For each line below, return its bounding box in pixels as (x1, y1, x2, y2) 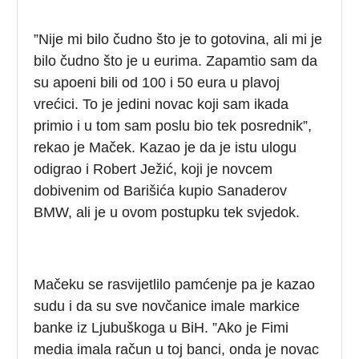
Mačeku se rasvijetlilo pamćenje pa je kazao (34, 276, 316, 292)
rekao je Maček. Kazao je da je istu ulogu (34, 139, 297, 155)
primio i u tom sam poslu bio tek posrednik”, (34, 117, 313, 134)
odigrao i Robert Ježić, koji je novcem (34, 160, 273, 177)
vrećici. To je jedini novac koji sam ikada (34, 95, 289, 112)
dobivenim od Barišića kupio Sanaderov (34, 182, 288, 199)
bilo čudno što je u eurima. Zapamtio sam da (34, 52, 318, 69)
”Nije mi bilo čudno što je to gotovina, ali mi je (34, 30, 323, 47)
